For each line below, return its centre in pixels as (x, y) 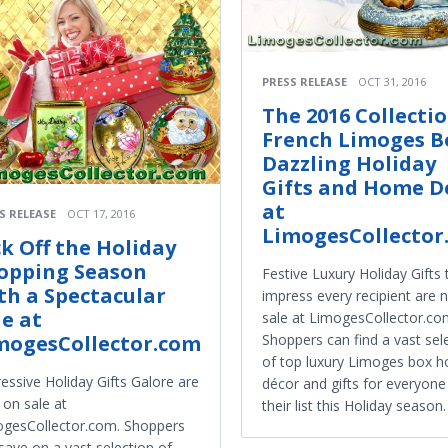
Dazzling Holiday (349, 163)
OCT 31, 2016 (392, 81)
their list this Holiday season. (354, 405)
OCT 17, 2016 (101, 214)
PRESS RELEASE (304, 81)
